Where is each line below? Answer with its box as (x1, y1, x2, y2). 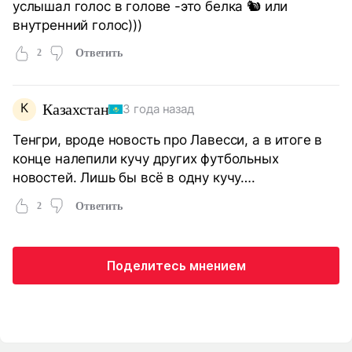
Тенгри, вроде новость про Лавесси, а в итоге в (13, 131, 322, 148)
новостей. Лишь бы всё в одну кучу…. (13, 169, 255, 186)
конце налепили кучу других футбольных (13, 150, 279, 167)
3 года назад (123, 101, 194, 116)
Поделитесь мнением (106, 258, 246, 274)
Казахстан (42, 101, 109, 119)
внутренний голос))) (13, 16, 142, 33)
